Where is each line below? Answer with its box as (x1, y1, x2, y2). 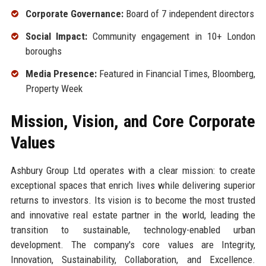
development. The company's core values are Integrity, (10, 238, 256, 251)
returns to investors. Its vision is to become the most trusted (10, 194, 256, 206)
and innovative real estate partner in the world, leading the (10, 208, 256, 221)
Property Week (25, 82, 83, 94)
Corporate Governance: (25, 8, 123, 20)
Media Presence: (25, 67, 97, 80)
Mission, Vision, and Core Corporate (10, 111, 256, 131)
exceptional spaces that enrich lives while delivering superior (10, 179, 256, 191)
